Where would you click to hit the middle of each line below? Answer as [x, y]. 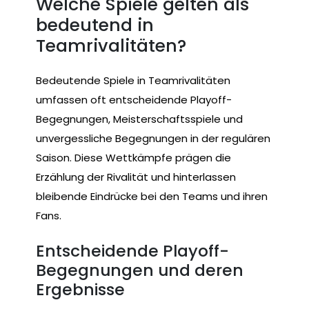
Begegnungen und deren [140, 270]
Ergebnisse [80, 290]
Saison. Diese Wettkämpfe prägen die [133, 158]
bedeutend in [95, 26]
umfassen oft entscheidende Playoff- [134, 100]
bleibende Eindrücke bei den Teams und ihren [152, 196]
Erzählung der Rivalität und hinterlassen [136, 177]
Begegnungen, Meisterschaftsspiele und [139, 119]
